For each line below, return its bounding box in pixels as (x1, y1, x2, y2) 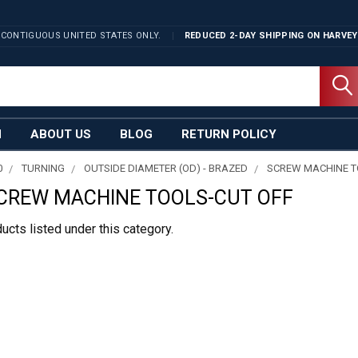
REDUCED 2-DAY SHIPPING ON (184, 30, 320, 41)
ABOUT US (30, 127, 91, 141)
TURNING (22, 162, 66, 174)
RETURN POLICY (181, 127, 276, 141)
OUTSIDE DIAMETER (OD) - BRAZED (84, 162, 249, 174)
